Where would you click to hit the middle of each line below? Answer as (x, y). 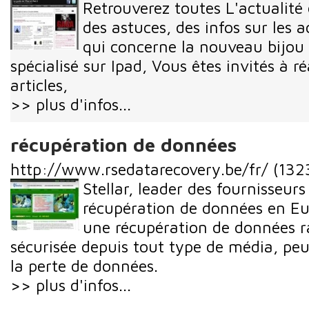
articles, (39, 84)
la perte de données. (84, 266)
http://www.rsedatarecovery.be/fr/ (139, 169)
